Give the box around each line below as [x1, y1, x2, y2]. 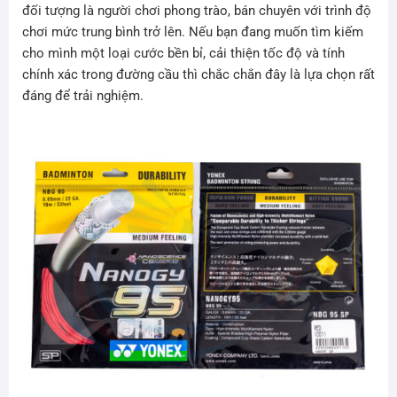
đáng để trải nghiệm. [21, 87, 144, 104]
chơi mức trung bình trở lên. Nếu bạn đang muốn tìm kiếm [21, 23, 363, 40]
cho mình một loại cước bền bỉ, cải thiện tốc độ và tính [21, 44, 345, 61]
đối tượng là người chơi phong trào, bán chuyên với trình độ [21, 2, 371, 19]
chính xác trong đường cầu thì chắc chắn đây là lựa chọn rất [21, 66, 375, 82]
